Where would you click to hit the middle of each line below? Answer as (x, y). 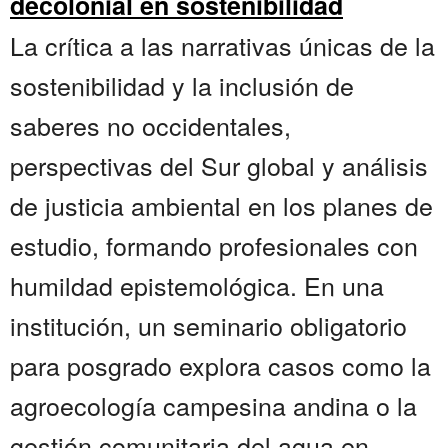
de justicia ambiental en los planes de (221, 205)
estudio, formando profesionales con (214, 245)
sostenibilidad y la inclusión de (182, 85)
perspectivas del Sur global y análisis (219, 165)
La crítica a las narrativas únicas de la (222, 45)
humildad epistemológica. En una (197, 285)
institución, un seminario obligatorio (208, 325)
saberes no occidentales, (150, 125)
